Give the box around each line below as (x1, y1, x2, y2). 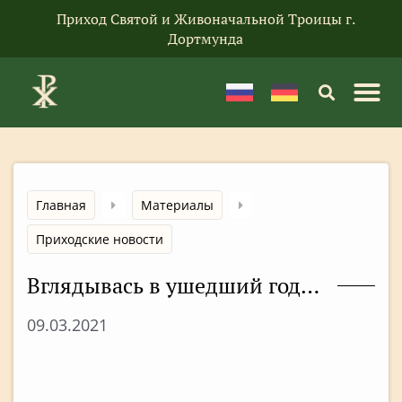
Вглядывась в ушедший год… (27, 271, 319, 300)
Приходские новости (36, 231, 163, 248)
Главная (36, 197, 86, 214)
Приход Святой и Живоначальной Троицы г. (56, 9, 355, 29)
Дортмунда (168, 29, 243, 48)
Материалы (141, 197, 214, 214)
